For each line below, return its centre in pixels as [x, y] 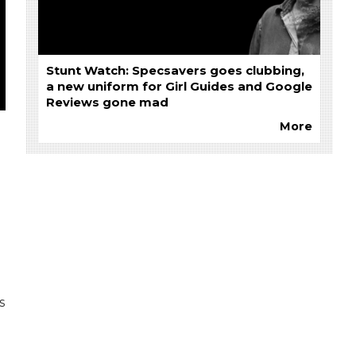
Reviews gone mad [107, 102]
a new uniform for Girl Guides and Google [179, 86]
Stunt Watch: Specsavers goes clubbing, [175, 70]
